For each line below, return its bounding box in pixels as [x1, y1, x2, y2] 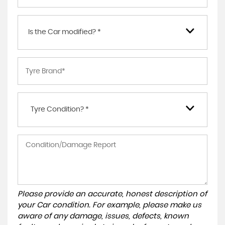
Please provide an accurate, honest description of [18, 190, 207, 198]
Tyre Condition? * [31, 106, 89, 113]
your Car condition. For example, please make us [18, 201, 201, 209]
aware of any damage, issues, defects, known [18, 212, 189, 220]
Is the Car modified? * [28, 29, 101, 36]
